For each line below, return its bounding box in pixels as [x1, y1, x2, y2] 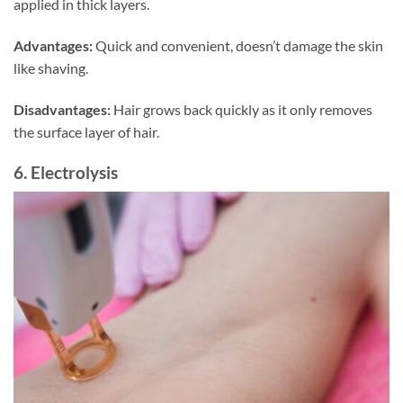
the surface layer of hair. [13, 123, 159, 141]
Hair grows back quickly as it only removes [111, 101, 372, 119]
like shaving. [13, 59, 88, 77]
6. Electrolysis [13, 161, 118, 183]
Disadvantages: [13, 101, 111, 119]
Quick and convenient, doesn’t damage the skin [93, 37, 383, 55]
